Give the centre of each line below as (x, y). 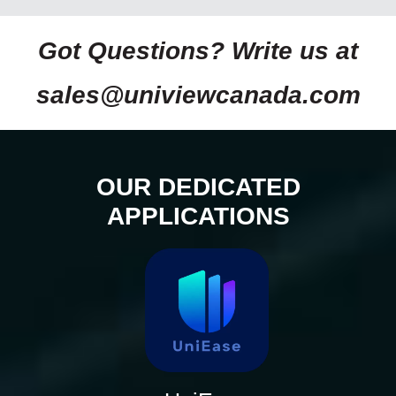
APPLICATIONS (198, 217)
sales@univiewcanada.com (198, 95)
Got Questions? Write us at (198, 50)
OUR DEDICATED (198, 187)
